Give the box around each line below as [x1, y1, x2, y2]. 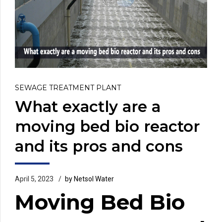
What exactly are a [15, 97, 161, 116]
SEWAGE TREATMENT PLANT [15, 83, 121, 92]
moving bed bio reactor [15, 117, 200, 136]
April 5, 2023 [15, 174, 54, 183]
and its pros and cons [15, 137, 183, 156]
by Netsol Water [65, 174, 114, 183]
